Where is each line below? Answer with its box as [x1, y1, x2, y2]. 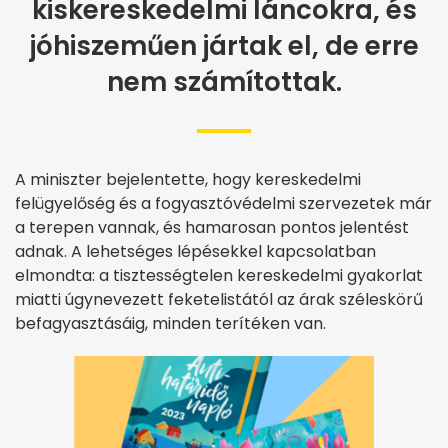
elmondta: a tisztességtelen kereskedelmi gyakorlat [15, 264, 423, 287]
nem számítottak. [106, 64, 342, 100]
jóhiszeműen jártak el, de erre [29, 28, 419, 64]
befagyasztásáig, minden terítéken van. [15, 312, 326, 335]
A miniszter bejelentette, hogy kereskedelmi [15, 168, 361, 191]
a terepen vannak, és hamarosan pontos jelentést [15, 216, 409, 239]
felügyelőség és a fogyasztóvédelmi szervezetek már [15, 192, 432, 215]
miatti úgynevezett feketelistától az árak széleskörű [15, 288, 423, 311]
